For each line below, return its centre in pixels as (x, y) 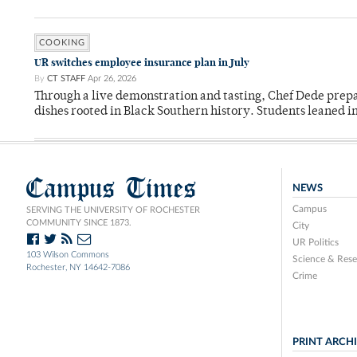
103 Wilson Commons (68, 255)
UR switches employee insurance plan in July (142, 63)
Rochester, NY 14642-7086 (78, 268)
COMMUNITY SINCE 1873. (79, 223)
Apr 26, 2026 (112, 79)
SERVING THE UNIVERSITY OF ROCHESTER (113, 210)
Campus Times (112, 188)
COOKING (62, 43)
